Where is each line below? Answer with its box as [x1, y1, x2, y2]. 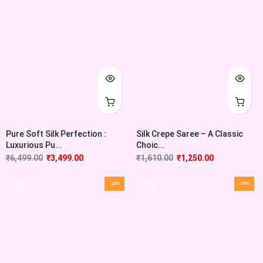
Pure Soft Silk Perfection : [6, 129, 106, 139]
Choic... [136, 140, 165, 150]
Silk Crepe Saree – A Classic [136, 129, 243, 139]
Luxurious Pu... [6, 140, 62, 150]
